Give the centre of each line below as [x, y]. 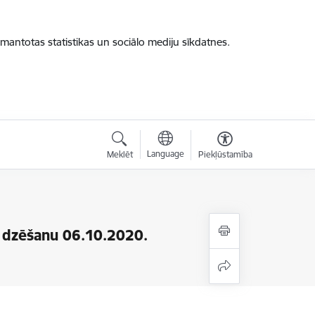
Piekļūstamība [225, 154]
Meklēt [120, 154]
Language [165, 154]
